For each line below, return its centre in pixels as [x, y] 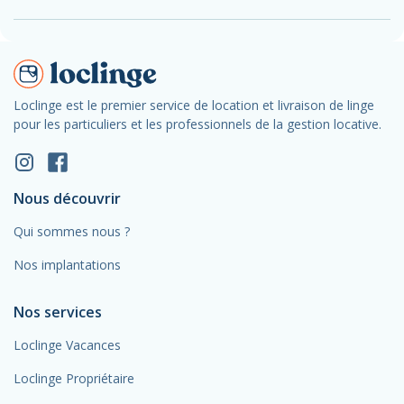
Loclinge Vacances [67, 344]
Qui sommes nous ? [72, 231]
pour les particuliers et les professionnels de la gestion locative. [197, 124]
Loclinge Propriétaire [74, 378]
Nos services [58, 312]
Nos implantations [67, 264]
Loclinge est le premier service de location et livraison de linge [194, 105]
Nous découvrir [67, 198]
